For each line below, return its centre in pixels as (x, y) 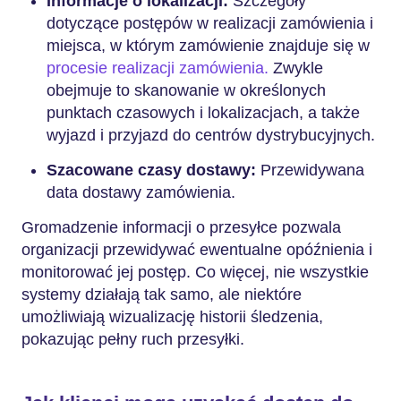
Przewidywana (312, 170)
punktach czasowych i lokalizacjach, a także (203, 113)
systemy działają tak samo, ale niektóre (162, 294)
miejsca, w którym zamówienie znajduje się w (208, 46)
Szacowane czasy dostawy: (154, 170)
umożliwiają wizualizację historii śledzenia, (172, 317)
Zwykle (296, 68)
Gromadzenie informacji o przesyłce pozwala (181, 227)
